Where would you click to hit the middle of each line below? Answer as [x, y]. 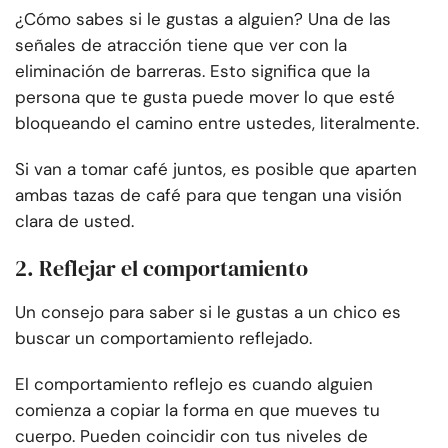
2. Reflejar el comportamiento [161, 268]
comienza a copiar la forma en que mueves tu [197, 410]
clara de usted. [74, 221]
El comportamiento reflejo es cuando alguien [194, 384]
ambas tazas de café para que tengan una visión [208, 195]
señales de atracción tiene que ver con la [181, 45]
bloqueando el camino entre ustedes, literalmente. [217, 123]
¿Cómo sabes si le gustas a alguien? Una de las [203, 19]
